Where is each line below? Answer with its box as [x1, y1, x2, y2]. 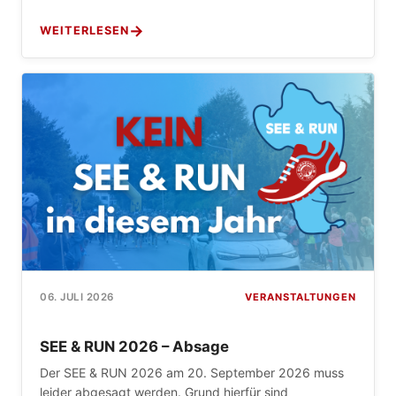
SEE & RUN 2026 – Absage [40, 337, 229, 355]
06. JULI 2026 [40, 291, 114, 304]
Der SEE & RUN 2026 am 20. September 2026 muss [40, 365, 344, 381]
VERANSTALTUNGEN [245, 290, 356, 303]
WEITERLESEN [40, 23, 129, 37]
